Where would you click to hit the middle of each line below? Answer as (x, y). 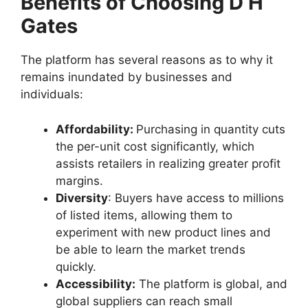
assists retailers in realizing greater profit (168, 163)
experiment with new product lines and (163, 232)
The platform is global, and (211, 284)
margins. (79, 180)
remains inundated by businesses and (126, 77)
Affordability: (96, 129)
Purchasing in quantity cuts (211, 129)
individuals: (52, 95)
